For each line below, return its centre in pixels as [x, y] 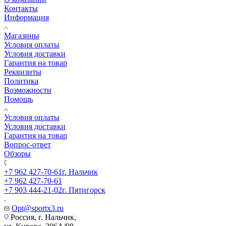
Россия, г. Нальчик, [42, 217]
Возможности [28, 90]
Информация [26, 18]
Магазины [22, 36]
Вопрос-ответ [27, 145]
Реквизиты [23, 72]
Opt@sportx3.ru [38, 208]
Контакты [21, 9]
